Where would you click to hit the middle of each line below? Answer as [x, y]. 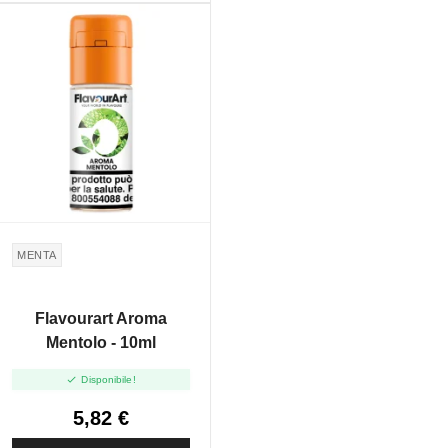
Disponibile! [108, 380]
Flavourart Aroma [101, 318]
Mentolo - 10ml [101, 342]
